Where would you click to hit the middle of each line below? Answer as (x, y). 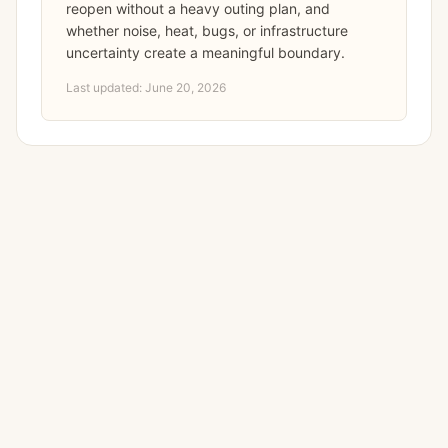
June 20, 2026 (185, 87)
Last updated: (105, 87)
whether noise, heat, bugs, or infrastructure (207, 30)
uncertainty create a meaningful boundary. (205, 52)
